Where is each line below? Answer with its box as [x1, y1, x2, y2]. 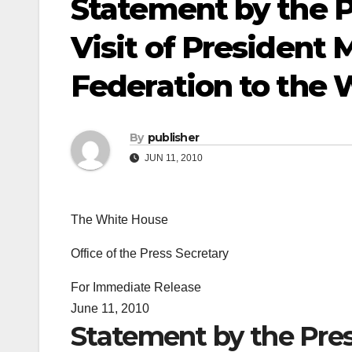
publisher [147, 130, 200, 145]
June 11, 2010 [71, 302, 149, 316]
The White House [71, 213, 168, 227]
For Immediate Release [71, 280, 201, 295]
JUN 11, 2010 [142, 152, 203, 164]
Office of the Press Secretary [71, 247, 229, 261]
